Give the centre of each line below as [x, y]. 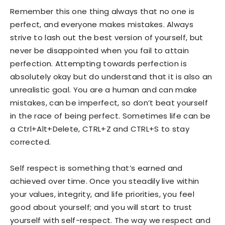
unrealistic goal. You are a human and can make [104, 89]
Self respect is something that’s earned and [96, 168]
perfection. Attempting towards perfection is [99, 63]
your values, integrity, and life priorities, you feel [102, 194]
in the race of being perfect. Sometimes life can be [110, 116]
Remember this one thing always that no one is [102, 11]
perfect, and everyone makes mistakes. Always [102, 24]
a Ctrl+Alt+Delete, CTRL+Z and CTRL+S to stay [100, 129]
